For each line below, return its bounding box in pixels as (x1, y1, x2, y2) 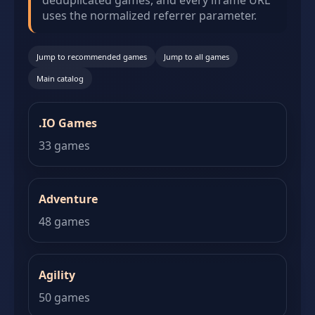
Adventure (39, 191, 98, 207)
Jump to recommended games (37, 51, 147, 62)
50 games (39, 290, 90, 305)
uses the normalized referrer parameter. (42, 8, 257, 23)
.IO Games (39, 115, 97, 131)
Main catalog (37, 73, 84, 84)
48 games (39, 214, 90, 229)
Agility (39, 267, 75, 283)
